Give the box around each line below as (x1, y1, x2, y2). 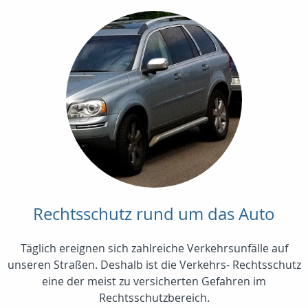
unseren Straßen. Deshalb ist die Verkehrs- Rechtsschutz (7, 257, 301, 273)
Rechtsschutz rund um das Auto (33, 203, 275, 225)
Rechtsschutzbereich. (98, 290, 210, 306)
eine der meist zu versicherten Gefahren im (42, 274, 266, 289)
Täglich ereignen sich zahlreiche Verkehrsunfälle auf (20, 241, 288, 256)
